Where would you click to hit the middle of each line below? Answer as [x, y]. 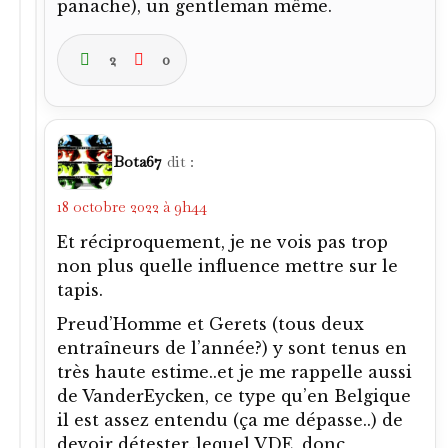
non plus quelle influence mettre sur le [227, 265]
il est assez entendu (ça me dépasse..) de [230, 419]
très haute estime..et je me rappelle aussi [234, 371]
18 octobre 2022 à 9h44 [132, 206]
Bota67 [137, 161]
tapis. [80, 289]
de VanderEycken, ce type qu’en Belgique [234, 395]
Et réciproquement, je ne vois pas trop [222, 241]
